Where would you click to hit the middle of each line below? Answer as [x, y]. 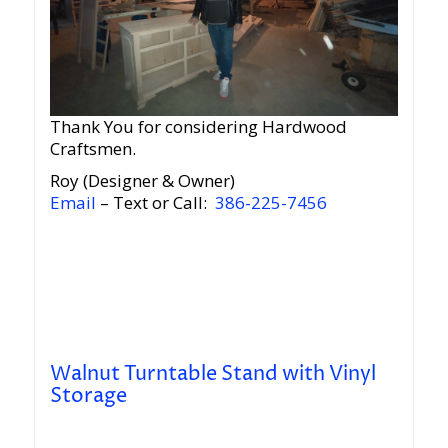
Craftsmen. [92, 149]
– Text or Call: [155, 203]
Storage [88, 397]
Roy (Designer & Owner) [142, 181]
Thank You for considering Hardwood [198, 127]
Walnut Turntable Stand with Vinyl [212, 375]
